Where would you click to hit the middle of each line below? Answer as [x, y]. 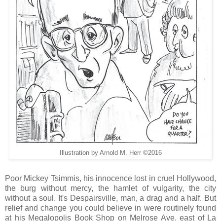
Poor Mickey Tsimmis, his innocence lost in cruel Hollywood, [110, 178]
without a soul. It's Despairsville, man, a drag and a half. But [110, 198]
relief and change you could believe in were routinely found [110, 208]
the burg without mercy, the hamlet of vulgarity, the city [110, 188]
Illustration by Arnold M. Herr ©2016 [110, 153]
